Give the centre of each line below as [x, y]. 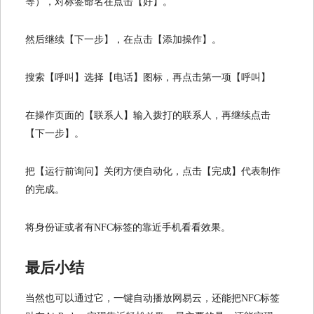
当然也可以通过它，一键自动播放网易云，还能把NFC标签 [152, 298]
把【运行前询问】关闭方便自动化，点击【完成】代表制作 [153, 171]
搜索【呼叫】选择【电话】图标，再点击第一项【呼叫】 [148, 77]
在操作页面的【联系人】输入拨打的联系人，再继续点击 [148, 115]
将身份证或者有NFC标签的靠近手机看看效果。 [128, 227]
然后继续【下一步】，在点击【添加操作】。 [123, 40]
